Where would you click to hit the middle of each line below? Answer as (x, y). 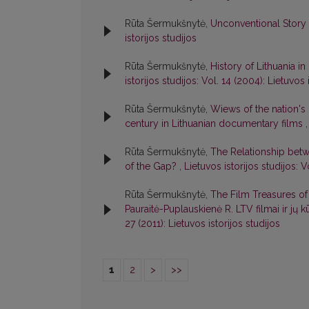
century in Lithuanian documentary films (215, 124)
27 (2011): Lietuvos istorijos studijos (202, 224)
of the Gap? (152, 167)
